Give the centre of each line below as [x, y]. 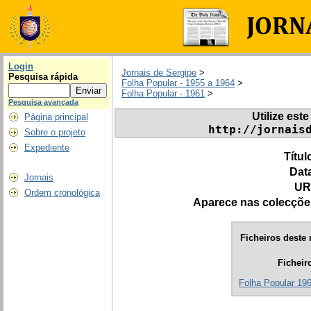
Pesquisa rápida [43, 77]
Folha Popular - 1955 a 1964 [178, 83]
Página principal [56, 117]
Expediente [47, 148]
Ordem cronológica [62, 193]
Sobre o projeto [55, 132]
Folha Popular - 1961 [163, 94]
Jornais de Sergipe [159, 73]
